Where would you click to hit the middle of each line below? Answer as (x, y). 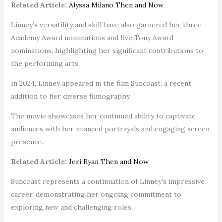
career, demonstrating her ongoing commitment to (96, 194)
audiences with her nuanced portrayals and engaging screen (110, 129)
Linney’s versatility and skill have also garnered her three (106, 25)
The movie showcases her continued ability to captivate (103, 116)
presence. (28, 141)
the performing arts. (45, 63)
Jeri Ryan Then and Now (108, 161)
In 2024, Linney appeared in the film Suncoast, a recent (101, 83)
